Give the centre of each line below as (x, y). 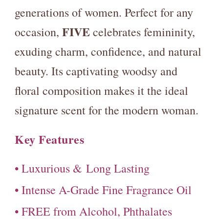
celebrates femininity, (142, 32)
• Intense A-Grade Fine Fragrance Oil (103, 190)
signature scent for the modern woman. (107, 110)
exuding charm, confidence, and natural (108, 51)
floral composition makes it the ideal (101, 90)
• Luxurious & (48, 168)
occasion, (38, 32)
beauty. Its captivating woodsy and (96, 71)
